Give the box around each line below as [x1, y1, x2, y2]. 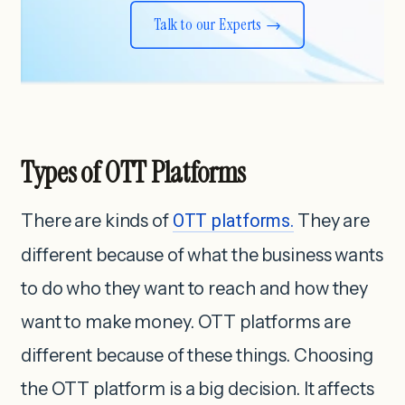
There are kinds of [21, 210, 173, 232]
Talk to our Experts [154, 14, 262, 35]
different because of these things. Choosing [21, 344, 373, 367]
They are [294, 210, 370, 232]
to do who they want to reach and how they [21, 278, 369, 300]
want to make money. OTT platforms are [21, 311, 351, 334]
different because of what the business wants [21, 244, 383, 267]
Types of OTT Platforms [21, 154, 246, 193]
